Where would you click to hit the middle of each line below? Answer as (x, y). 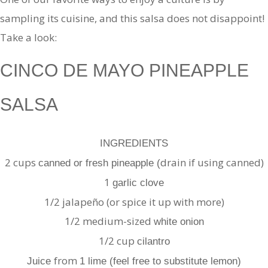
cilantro (153, 242)
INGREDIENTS (134, 144)
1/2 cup (118, 241)
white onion (179, 222)
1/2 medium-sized (109, 221)
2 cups (21, 163)
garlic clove (138, 183)
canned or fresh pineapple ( (99, 163)
